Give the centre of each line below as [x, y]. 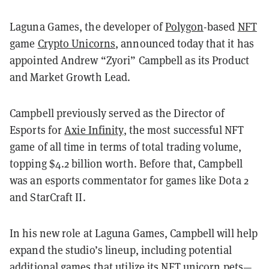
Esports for [37, 129]
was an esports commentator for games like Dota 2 [129, 180]
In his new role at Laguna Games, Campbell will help [134, 233]
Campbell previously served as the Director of [117, 113]
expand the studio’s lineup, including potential [121, 249]
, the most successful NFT [184, 129]
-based [220, 26]
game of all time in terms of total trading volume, [126, 146]
